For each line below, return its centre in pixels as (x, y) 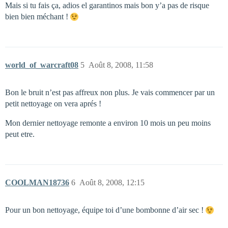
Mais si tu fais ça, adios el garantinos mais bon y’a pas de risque (107, 5)
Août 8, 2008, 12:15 (112, 182)
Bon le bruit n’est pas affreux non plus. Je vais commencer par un (110, 92)
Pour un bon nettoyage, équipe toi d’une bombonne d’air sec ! (105, 210)
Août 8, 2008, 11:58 (121, 65)
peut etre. (20, 134)
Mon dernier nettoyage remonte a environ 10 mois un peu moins (108, 123)
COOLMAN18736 (37, 182)
